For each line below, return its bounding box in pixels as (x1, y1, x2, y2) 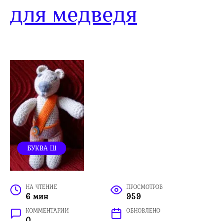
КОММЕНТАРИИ (26, 206, 69, 215)
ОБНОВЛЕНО (126, 206, 160, 215)
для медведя (10, 1, 137, 27)
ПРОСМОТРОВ (126, 182, 163, 191)
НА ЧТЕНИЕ (26, 182, 57, 191)
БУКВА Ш (27, 143, 57, 153)
